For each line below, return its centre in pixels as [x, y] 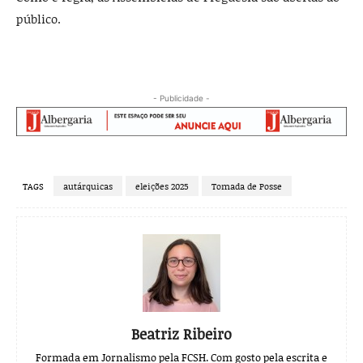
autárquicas [88, 186]
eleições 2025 [162, 186]
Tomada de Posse [247, 186]
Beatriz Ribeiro [181, 334]
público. [38, 19]
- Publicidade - [181, 98]
